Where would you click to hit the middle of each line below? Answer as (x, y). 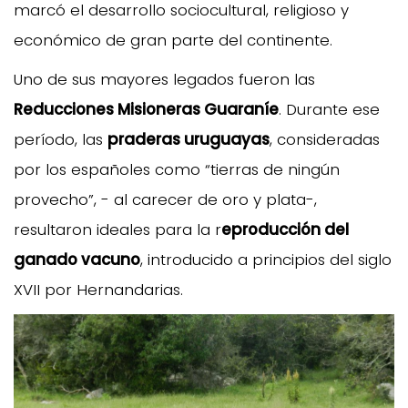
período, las (61, 139)
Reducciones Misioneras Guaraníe (146, 109)
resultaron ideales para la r (117, 229)
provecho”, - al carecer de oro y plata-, (165, 199)
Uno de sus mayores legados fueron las (164, 79)
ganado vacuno (77, 259)
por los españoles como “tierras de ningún (177, 169)
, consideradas (325, 139)
